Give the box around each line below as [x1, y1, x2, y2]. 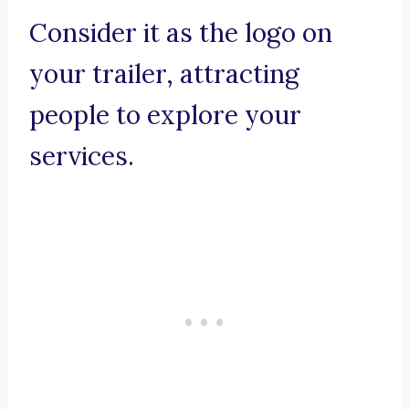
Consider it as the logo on [29, 16, 332, 50]
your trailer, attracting [29, 58, 299, 91]
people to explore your [29, 99, 301, 132]
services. [29, 140, 134, 173]
